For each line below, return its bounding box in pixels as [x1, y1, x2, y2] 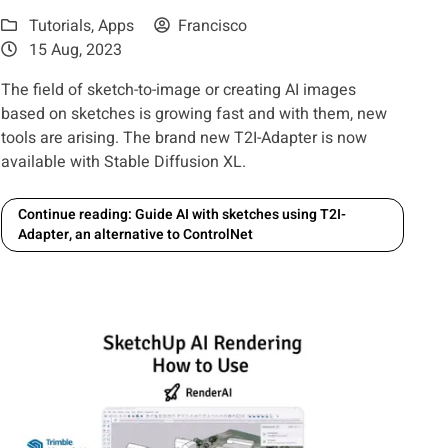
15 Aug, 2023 [25, 38, 123, 63]
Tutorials [29, 14, 92, 39]
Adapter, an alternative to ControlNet [18, 224, 254, 246]
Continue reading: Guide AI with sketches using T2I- [18, 204, 347, 226]
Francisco [178, 14, 248, 39]
